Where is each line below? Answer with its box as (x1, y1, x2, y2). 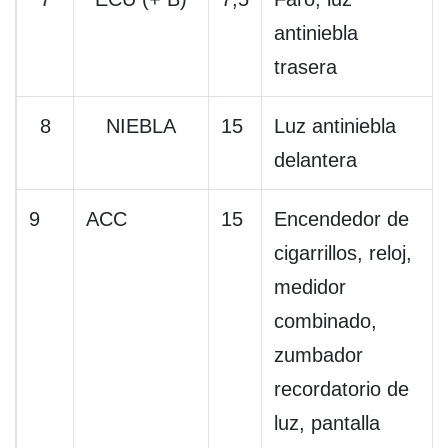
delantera (274, 149, 357, 172)
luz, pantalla (274, 412, 380, 435)
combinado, (274, 310, 377, 333)
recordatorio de (274, 378, 409, 401)
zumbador (274, 344, 363, 367)
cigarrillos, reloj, (274, 242, 412, 265)
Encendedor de (274, 208, 409, 231)
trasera (274, 56, 337, 79)
